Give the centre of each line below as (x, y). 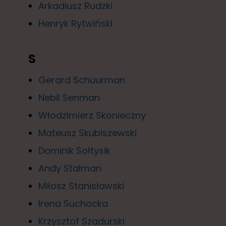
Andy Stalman (70, 168)
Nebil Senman (69, 97)
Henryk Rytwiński (75, 23)
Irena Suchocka (73, 203)
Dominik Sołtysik (74, 150)
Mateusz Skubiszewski (88, 133)
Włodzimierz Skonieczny (92, 115)
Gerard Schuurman (82, 80)
